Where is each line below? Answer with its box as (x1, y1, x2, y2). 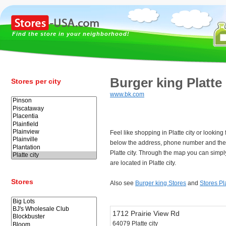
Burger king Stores (135, 180, 186, 187)
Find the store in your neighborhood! (12, 31, 130, 37)
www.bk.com (110, 91, 144, 98)
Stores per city (11, 77, 61, 85)
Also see (110, 180, 135, 187)
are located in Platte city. (110, 159, 176, 166)
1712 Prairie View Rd (112, 209, 180, 217)
